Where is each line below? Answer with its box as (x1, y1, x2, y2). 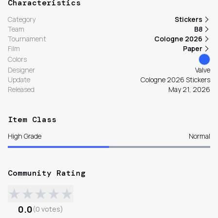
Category (8, 15, 36, 24)
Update (8, 75, 30, 85)
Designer (8, 65, 35, 75)
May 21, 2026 (168, 85, 210, 94)
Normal (189, 131, 210, 141)
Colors (8, 54, 27, 64)
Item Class (8, 114, 56, 125)
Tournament (8, 34, 46, 44)
